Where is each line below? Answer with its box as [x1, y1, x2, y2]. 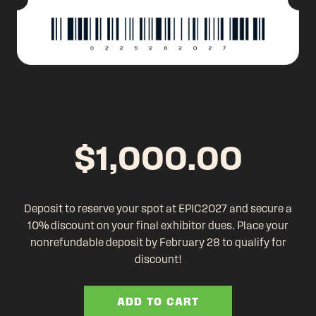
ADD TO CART [117, 295, 199, 308]
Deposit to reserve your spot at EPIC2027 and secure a [24, 202, 292, 214]
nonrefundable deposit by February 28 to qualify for [30, 236, 286, 248]
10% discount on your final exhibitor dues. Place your [28, 219, 288, 231]
